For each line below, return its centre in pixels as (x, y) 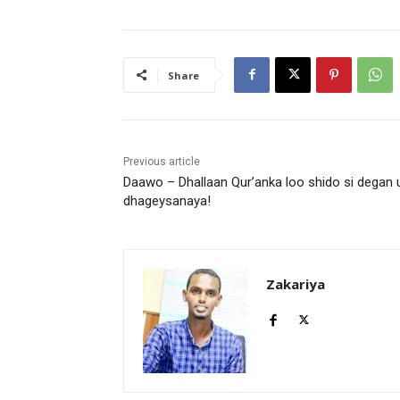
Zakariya (296, 283)
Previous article (162, 161)
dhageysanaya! (167, 200)
